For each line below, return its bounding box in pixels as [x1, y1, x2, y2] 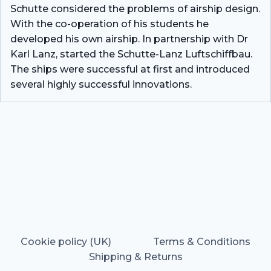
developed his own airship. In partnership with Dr [10, 33, 248, 45]
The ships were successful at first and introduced [10, 64, 250, 76]
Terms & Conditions [152, 236, 250, 247]
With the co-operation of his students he [10, 18, 209, 30]
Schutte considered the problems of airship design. [10, 3, 260, 15]
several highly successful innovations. [10, 79, 192, 91]
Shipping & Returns [88, 251, 183, 263]
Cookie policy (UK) [21, 236, 112, 247]
